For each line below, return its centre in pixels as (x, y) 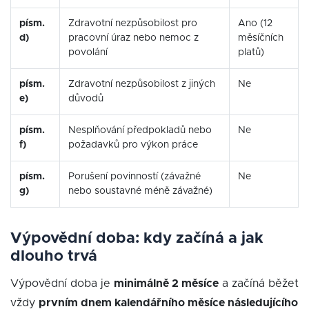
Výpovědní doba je (62, 283)
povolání (88, 52)
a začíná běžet (259, 283)
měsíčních (261, 38)
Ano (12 (255, 23)
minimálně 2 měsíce (166, 283)
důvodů (86, 99)
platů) (251, 52)
